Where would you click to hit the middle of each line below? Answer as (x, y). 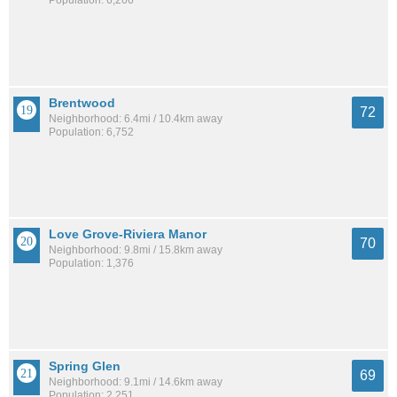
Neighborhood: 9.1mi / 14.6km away (136, 382)
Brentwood (82, 102)
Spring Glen (85, 366)
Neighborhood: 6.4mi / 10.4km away (136, 118)
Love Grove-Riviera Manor (128, 234)
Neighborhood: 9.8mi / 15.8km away (136, 250)
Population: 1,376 (91, 264)
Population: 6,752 (91, 132)
